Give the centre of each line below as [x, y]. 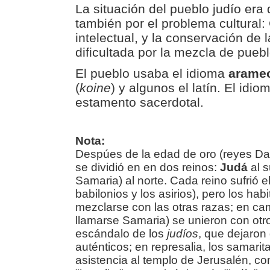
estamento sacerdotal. [139, 102]
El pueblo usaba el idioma [152, 73]
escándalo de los [121, 234]
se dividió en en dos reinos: [147, 167]
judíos [182, 234]
